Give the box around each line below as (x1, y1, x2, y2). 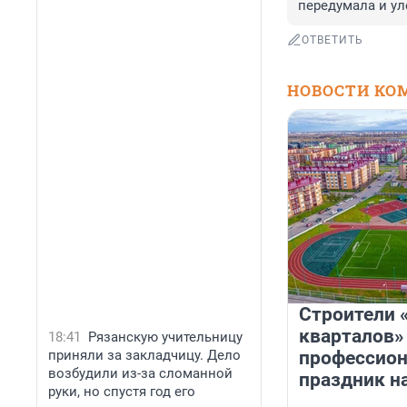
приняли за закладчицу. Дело (48, 347, 241, 363)
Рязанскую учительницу (88, 329, 243, 345)
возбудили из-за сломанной (48, 365, 233, 382)
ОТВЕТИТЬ (302, 34, 363, 47)
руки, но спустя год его (48, 383, 195, 400)
